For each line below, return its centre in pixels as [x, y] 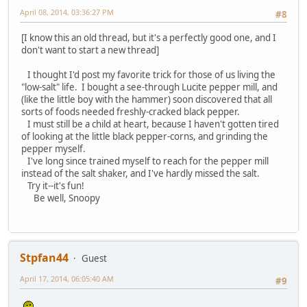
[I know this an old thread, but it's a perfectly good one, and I [149, 38]
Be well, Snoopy [61, 198]
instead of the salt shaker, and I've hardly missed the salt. [140, 174]
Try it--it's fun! [53, 186]
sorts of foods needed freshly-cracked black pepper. [131, 112]
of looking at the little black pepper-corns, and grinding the [145, 137]
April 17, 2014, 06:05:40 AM [67, 279]
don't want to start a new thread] [90, 50]
